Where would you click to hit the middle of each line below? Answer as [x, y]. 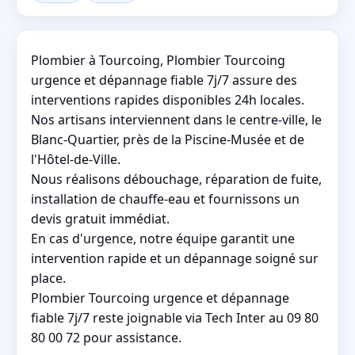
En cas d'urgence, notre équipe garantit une [163, 238]
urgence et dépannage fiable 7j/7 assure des [164, 80]
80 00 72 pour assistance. [106, 337]
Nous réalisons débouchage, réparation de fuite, [176, 179]
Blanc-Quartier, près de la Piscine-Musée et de [168, 139]
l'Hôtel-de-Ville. [76, 159]
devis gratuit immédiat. [100, 218]
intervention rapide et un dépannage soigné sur [175, 258]
